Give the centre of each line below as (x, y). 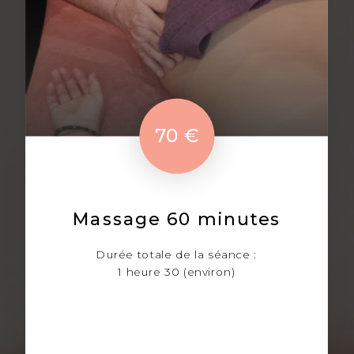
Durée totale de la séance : (177, 254)
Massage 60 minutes (177, 219)
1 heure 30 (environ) (177, 272)
